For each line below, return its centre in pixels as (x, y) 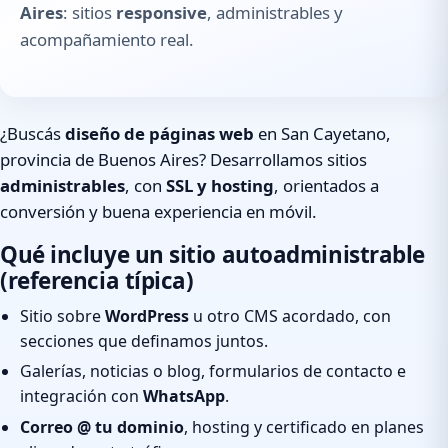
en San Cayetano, (322, 134)
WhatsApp (184, 396)
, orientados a (326, 186)
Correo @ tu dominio (102, 426)
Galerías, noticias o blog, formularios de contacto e (213, 371)
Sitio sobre (62, 315)
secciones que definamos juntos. (144, 340)
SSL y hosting (220, 186)
